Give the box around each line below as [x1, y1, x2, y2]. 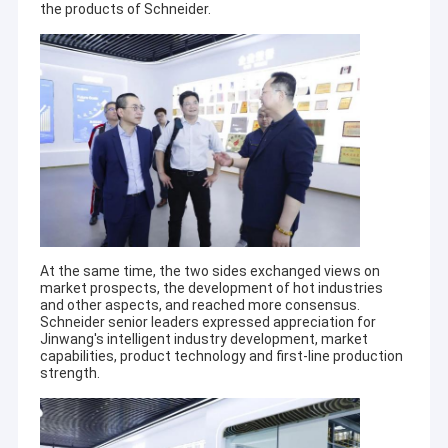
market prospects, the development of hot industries [39, 279, 383, 296]
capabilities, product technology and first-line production [39, 347, 403, 364]
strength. [39, 364, 100, 381]
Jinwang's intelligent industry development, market [39, 330, 368, 347]
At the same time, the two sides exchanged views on [39, 262, 380, 279]
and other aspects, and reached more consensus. [39, 296, 360, 313]
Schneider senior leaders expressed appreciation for [39, 313, 376, 330]
